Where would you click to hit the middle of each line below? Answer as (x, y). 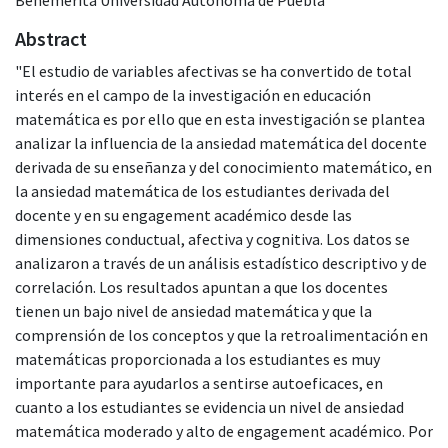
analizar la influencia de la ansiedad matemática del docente (221, 142)
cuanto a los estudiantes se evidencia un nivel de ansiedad (209, 406)
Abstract (51, 38)
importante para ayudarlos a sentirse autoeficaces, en (199, 382)
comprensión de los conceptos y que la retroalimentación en (221, 334)
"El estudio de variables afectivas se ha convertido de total (213, 70)
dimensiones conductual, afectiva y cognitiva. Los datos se (212, 238)
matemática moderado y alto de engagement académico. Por (224, 430)
